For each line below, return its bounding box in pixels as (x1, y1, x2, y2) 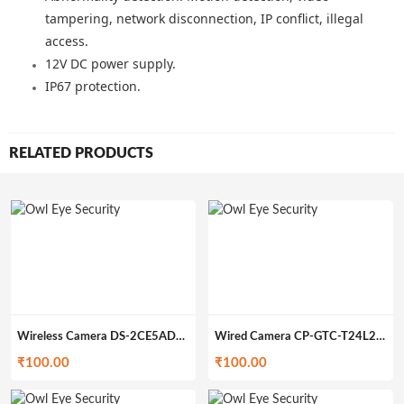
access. (45, 32, 88, 50)
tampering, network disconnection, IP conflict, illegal (45, 10, 363, 27)
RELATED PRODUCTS (9, 146, 153, 161)
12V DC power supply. (45, 55, 176, 72)
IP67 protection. (45, 78, 141, 95)
